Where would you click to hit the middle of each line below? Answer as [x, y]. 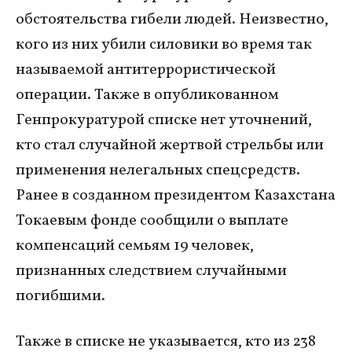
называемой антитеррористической [146, 70]
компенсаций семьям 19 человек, [135, 246]
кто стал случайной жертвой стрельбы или [170, 145]
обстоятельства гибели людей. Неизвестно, [172, 19]
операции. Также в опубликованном [147, 95]
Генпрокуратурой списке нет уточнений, [164, 120]
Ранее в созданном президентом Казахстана [176, 195]
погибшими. [60, 296]
